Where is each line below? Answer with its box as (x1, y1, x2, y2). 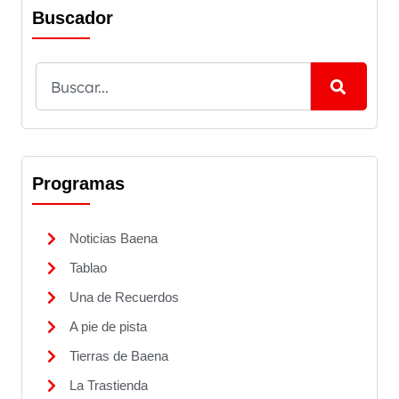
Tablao (69, 260, 107, 276)
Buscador (32, 8, 113, 28)
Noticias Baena (69, 231, 158, 247)
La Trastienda (69, 378, 148, 394)
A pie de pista (69, 319, 147, 335)
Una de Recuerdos (69, 289, 179, 305)
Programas (32, 174, 125, 194)
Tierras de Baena (69, 348, 168, 364)
